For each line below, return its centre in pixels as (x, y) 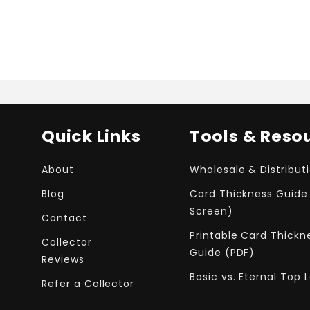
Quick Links (91, 136)
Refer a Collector (88, 284)
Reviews (63, 260)
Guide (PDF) (222, 253)
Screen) (211, 211)
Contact (64, 218)
